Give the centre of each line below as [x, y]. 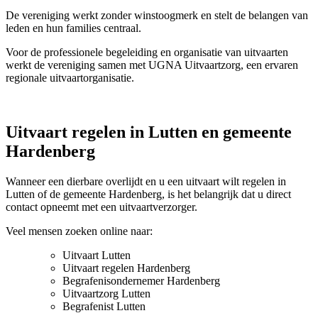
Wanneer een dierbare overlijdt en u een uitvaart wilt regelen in [146, 182]
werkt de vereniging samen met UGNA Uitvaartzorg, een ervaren [152, 65]
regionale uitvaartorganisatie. [70, 78]
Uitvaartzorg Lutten [106, 294]
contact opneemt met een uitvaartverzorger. [102, 207]
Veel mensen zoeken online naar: [79, 231]
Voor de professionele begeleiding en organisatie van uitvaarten [147, 53]
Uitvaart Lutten [97, 256]
